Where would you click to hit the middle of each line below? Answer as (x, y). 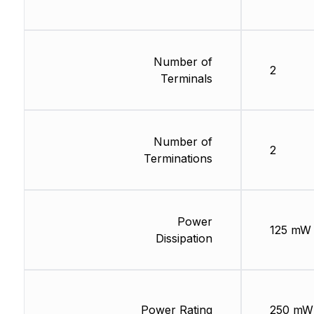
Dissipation (184, 239)
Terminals (186, 79)
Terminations (178, 159)
